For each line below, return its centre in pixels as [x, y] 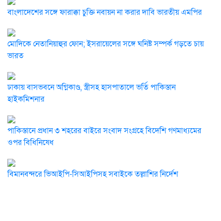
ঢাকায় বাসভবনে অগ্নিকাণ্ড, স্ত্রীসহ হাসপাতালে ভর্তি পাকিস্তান [92, 87]
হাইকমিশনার [26, 99]
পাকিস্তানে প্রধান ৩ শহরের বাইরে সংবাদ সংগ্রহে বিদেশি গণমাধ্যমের [104, 131]
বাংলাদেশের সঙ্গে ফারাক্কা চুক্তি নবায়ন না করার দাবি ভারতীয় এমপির [105, 12]
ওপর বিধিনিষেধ [31, 143]
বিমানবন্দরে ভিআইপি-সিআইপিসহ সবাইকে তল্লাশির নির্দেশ [93, 174]
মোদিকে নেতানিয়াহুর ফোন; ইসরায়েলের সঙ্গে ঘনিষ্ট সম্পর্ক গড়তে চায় [106, 44]
